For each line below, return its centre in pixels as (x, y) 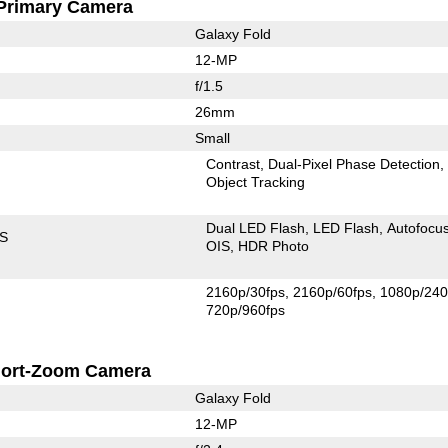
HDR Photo (274, 246)
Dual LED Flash (256, 228)
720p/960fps (246, 310)
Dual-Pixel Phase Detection (354, 164)
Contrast (233, 164)
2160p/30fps (246, 292)
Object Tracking (256, 182)
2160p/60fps (333, 292)
